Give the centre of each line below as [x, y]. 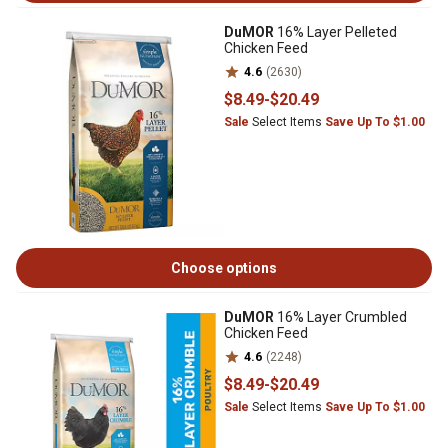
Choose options [224, 268]
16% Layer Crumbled [340, 317]
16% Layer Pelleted [335, 32]
